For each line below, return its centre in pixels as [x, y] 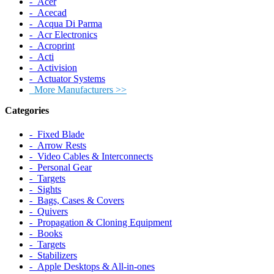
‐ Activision [53, 68]
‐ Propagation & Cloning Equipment [101, 223]
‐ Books [46, 234]
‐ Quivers [49, 212]
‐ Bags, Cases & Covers [77, 201]
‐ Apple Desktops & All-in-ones [92, 267]
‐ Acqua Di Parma [66, 24]
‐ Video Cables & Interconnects [91, 157]
